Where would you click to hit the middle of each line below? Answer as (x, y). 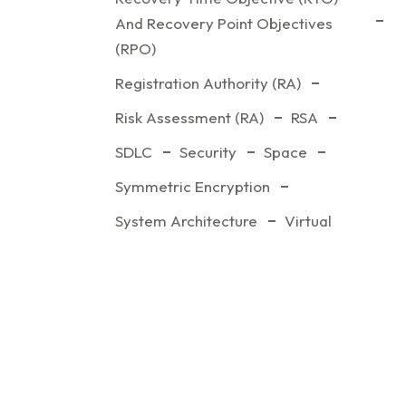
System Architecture (187, 221)
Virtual (309, 221)
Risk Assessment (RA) (190, 117)
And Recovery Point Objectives (224, 23)
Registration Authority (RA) (208, 83)
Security (208, 152)
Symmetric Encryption (193, 186)
